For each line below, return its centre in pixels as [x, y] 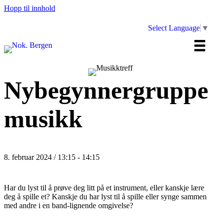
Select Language [174, 28]
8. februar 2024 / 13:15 [40, 157]
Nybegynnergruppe [106, 90]
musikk [43, 119]
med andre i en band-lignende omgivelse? [69, 205]
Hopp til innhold [30, 8]
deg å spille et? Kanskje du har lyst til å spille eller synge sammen [105, 196]
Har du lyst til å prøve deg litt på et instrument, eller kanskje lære [104, 187]
